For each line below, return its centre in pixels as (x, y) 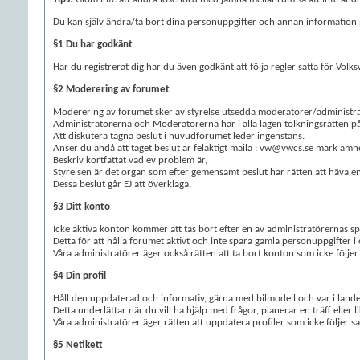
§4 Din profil (80, 276)
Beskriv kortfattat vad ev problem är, (130, 160)
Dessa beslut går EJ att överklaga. (122, 184)
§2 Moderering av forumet (111, 90)
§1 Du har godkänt (93, 45)
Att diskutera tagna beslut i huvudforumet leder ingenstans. (179, 136)
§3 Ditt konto (82, 207)
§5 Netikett (78, 345)
